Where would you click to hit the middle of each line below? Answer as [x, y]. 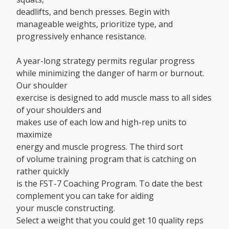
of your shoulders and [59, 110]
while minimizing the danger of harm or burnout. [110, 73]
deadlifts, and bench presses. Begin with [93, 12]
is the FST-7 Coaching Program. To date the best [109, 184]
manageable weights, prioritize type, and [95, 24]
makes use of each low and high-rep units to [101, 122]
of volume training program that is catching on [106, 159]
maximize [34, 135]
